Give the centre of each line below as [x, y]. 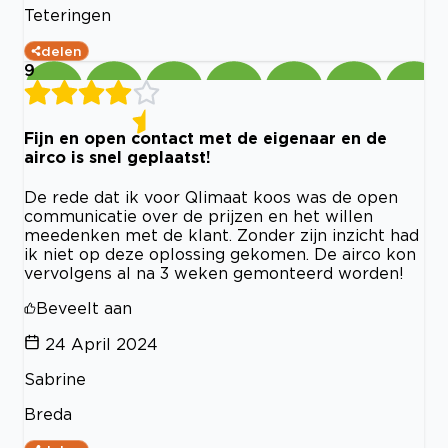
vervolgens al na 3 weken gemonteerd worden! [214, 272]
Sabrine [55, 378]
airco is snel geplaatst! [117, 156]
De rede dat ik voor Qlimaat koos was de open [211, 196]
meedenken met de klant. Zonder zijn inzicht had [221, 234]
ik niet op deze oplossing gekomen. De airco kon [220, 253]
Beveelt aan [84, 307]
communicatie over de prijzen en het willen [198, 215]
